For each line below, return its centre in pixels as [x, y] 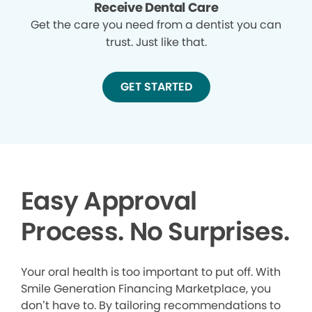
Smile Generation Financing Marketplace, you [146, 288]
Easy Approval [109, 201]
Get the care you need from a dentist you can [156, 24]
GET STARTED [156, 86]
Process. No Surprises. [155, 231]
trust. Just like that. [156, 42]
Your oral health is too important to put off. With [151, 272]
